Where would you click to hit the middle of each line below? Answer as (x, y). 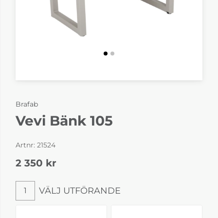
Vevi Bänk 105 (64, 120)
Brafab (27, 104)
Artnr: (26, 145)
